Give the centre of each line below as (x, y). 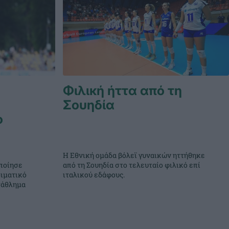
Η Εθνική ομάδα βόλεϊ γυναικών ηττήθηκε (134, 155)
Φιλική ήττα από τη (123, 90)
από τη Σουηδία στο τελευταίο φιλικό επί (132, 165)
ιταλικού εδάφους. (94, 175)
